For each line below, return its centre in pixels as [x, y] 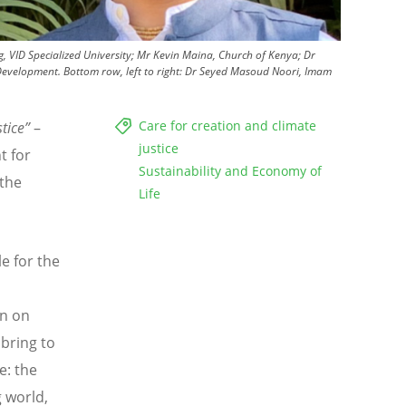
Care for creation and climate [227, 126]
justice [159, 149]
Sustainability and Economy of [230, 171]
